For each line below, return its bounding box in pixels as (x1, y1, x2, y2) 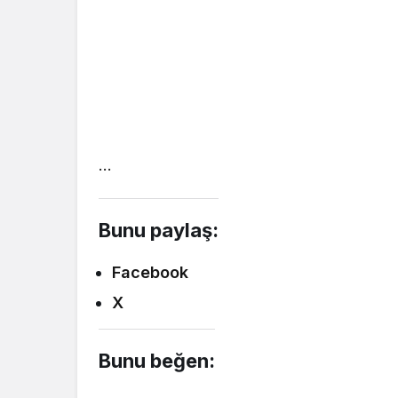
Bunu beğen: (99, 348, 215, 372)
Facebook (112, 262, 188, 282)
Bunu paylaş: (99, 218, 219, 242)
